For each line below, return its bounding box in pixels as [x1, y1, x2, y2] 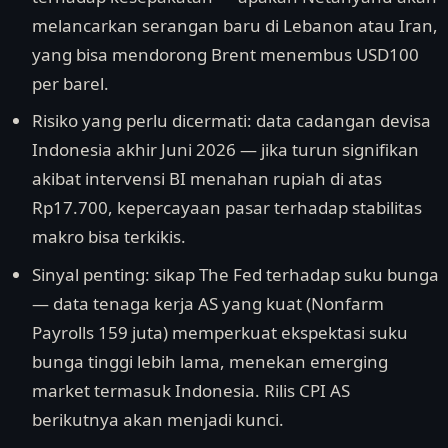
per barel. [32, 71, 109, 95]
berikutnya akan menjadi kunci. [32, 407, 284, 431]
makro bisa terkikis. [32, 225, 186, 249]
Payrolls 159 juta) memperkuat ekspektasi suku [32, 320, 408, 344]
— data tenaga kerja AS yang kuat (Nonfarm [32, 291, 384, 315]
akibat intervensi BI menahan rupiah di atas [32, 167, 382, 191]
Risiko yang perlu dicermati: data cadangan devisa [32, 109, 431, 133]
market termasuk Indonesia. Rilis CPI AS [32, 378, 350, 402]
